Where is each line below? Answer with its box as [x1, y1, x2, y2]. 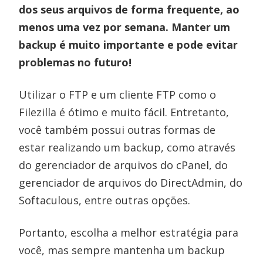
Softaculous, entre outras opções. [19, 193, 191, 207]
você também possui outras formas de [19, 122, 216, 137]
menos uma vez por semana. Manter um [19, 19, 231, 34]
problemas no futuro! [19, 55, 132, 69]
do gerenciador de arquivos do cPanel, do [19, 157, 228, 172]
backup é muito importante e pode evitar [19, 37, 238, 52]
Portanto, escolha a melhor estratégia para [19, 225, 239, 240]
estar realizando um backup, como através [19, 140, 236, 154]
